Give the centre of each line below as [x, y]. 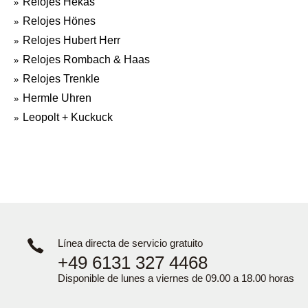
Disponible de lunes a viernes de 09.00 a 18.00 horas [176, 278]
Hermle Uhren [57, 98]
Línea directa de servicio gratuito [130, 243]
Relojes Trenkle [61, 79]
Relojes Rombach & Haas [86, 59]
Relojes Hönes [59, 21]
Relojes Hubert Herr [71, 40]
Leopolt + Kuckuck [68, 117]
